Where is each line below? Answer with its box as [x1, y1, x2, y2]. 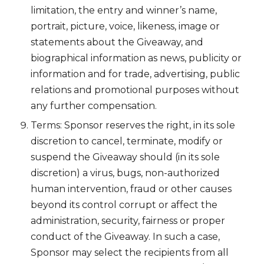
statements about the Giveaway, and [31, 37, 203, 48]
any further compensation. [31, 100, 157, 112]
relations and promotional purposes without [31, 84, 239, 96]
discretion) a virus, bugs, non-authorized [31, 167, 220, 179]
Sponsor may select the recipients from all [31, 246, 229, 258]
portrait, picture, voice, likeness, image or [31, 21, 220, 32]
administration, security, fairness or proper [31, 214, 225, 226]
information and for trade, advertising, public [31, 68, 240, 80]
